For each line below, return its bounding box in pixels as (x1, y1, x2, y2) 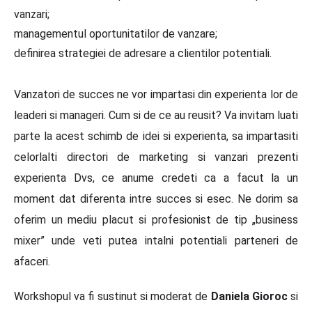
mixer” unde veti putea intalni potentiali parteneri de (14, 233, 298, 247)
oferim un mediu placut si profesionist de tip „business (14, 212, 298, 226)
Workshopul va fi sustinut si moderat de (14, 289, 211, 303)
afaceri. (14, 254, 50, 268)
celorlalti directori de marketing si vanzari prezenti (14, 150, 298, 164)
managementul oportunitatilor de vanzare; (14, 26, 217, 40)
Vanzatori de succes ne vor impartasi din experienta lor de (14, 87, 298, 101)
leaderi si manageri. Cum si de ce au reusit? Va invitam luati (14, 108, 298, 122)
